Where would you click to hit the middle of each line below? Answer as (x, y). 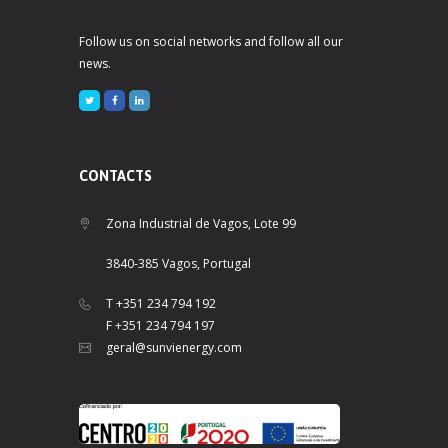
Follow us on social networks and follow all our (211, 41)
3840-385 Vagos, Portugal (178, 264)
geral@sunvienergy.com (174, 348)
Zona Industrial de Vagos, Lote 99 (201, 224)
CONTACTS (115, 176)
